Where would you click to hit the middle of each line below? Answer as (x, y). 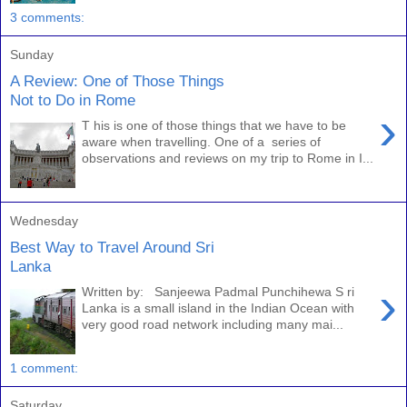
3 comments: (47, 17)
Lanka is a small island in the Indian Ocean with (218, 308)
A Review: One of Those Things (117, 80)
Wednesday (44, 221)
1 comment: (44, 368)
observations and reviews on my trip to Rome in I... (228, 159)
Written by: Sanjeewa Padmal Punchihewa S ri (218, 292)
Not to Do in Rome (73, 99)
